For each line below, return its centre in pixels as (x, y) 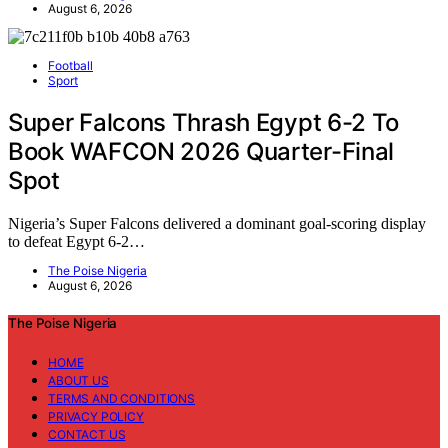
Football (70, 66)
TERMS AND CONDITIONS (121, 399)
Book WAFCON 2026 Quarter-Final (201, 152)
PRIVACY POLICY (96, 417)
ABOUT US (78, 381)
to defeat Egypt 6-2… (76, 241)
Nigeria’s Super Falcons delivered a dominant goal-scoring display (217, 223)
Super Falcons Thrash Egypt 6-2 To (204, 123)
